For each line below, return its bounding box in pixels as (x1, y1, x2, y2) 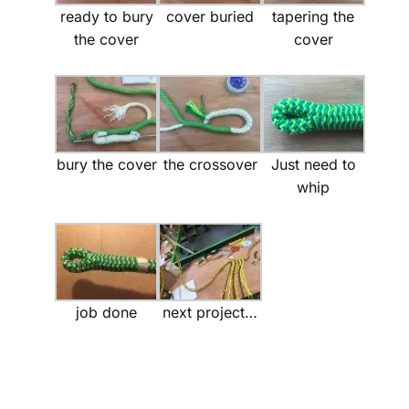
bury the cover (56, 154, 157, 173)
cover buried (166, 6, 255, 26)
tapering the (272, 6, 355, 26)
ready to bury (59, 6, 153, 26)
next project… (163, 302, 258, 321)
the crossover (163, 154, 257, 173)
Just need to (270, 154, 356, 173)
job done (76, 302, 138, 321)
